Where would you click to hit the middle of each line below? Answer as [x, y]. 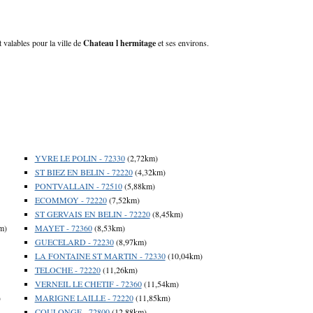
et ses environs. [182, 42]
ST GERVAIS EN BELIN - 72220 [92, 213]
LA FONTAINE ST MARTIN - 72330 [100, 255]
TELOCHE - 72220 [67, 269]
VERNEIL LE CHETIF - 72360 [88, 283]
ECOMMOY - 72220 [71, 199]
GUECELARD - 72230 [74, 241]
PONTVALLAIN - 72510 [78, 185]
